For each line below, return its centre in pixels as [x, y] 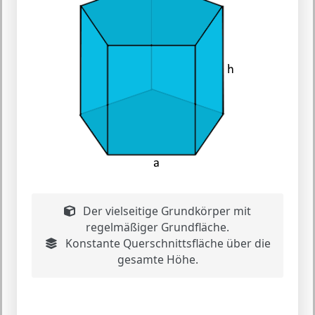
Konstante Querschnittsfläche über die [166, 243]
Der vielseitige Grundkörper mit [166, 211]
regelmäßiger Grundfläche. [157, 227]
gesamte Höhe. [157, 259]
